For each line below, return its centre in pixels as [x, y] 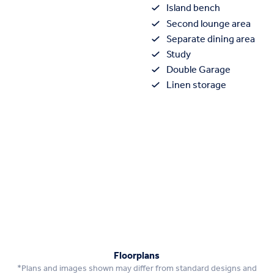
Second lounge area [209, 24]
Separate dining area [211, 39]
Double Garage [198, 70]
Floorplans [137, 256]
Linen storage [196, 86]
